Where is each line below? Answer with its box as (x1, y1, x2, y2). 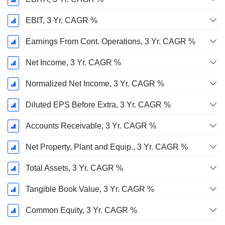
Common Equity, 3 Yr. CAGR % (25, 206, 137, 215)
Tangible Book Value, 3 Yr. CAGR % (25, 185, 154, 194)
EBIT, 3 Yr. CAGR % (25, 16, 97, 25)
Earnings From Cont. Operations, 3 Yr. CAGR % (25, 37, 195, 46)
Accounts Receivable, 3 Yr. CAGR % (25, 122, 156, 131)
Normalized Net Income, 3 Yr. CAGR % (25, 79, 164, 88)
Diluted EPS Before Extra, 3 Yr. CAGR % (25, 100, 171, 109)
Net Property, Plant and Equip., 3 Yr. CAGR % (25, 143, 188, 152)
